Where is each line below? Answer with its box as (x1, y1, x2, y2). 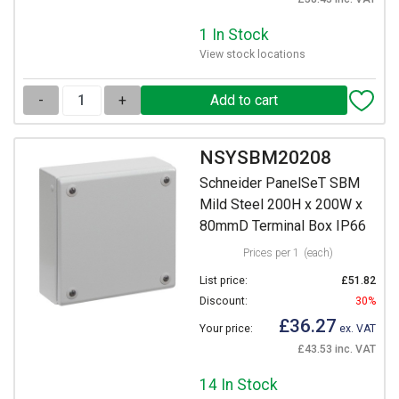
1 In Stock (199, 26, 269, 44)
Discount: (199, 294, 248, 307)
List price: (199, 273, 248, 287)
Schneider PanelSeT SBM (199, 174, 360, 191)
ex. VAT (337, 322, 376, 335)
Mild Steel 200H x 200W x (199, 195, 362, 213)
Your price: (199, 322, 253, 335)
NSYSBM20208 (199, 147, 331, 169)
